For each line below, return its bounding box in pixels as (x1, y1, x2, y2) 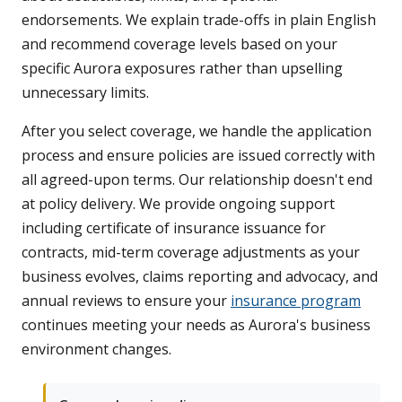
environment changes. (22, 338, 171, 359)
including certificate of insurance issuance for (22, 217, 326, 238)
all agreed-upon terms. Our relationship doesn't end (22, 169, 372, 189)
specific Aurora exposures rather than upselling (22, 57, 343, 78)
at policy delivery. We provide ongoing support (22, 193, 335, 214)
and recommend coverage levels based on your (22, 33, 337, 54)
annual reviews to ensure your (22, 290, 231, 310)
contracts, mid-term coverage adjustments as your (22, 241, 360, 262)
